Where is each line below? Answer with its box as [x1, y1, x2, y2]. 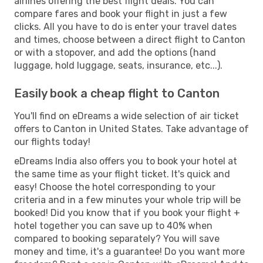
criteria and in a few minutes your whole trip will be [14, 194, 241, 205]
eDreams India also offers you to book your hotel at [14, 155, 237, 167]
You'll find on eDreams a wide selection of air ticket [14, 110, 239, 122]
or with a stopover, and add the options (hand [14, 46, 216, 58]
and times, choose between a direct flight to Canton [14, 33, 245, 45]
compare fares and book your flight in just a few [14, 8, 227, 19]
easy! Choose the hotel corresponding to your [14, 181, 215, 193]
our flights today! [14, 136, 90, 147]
